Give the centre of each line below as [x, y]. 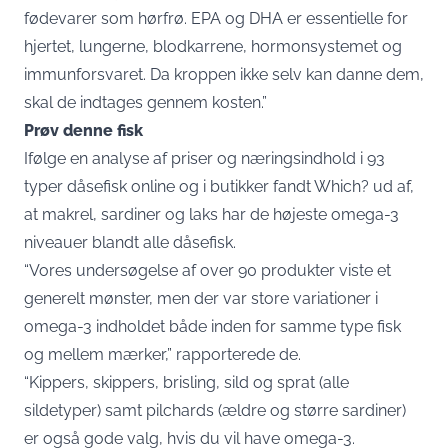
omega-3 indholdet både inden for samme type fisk [212, 326]
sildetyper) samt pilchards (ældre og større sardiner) [215, 410]
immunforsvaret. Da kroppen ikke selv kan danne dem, [224, 74]
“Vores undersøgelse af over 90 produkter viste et [207, 270]
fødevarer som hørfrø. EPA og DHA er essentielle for [216, 18]
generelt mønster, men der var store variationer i [201, 298]
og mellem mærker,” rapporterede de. [162, 354]
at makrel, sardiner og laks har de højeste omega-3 [211, 214]
